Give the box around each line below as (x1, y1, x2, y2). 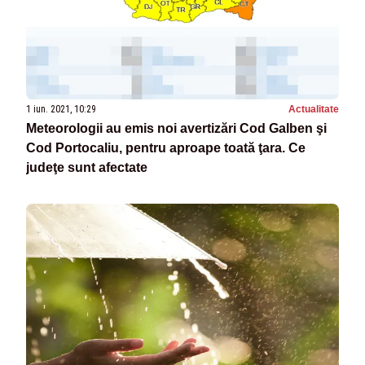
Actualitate (288, 103, 339, 115)
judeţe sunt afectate (26, 160, 147, 174)
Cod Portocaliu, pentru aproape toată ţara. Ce (26, 140, 306, 155)
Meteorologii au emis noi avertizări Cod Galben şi (26, 121, 327, 135)
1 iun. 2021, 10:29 (26, 103, 96, 115)
